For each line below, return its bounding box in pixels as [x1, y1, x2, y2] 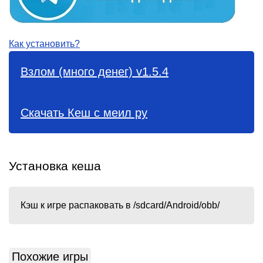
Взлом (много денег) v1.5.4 [21, 65, 168, 78]
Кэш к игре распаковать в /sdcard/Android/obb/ [21, 200, 220, 210]
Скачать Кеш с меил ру [21, 106, 147, 119]
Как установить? [9, 39, 80, 49]
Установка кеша [9, 159, 101, 173]
